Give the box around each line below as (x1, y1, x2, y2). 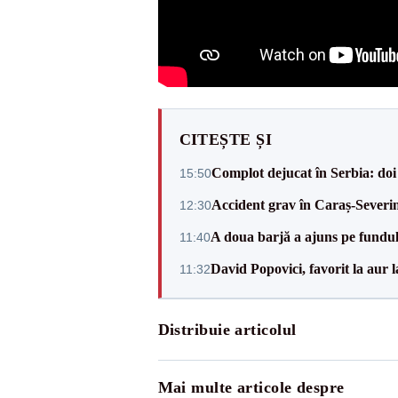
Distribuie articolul (157, 321, 297, 338)
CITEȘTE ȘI (179, 131, 272, 148)
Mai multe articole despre (157, 378, 345, 396)
